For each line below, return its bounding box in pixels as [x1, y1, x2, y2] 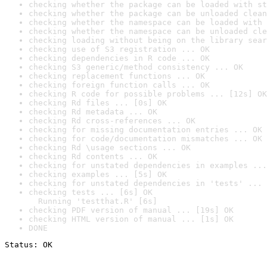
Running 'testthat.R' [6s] [29, 197, 157, 206]
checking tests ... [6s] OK [29, 188, 153, 197]
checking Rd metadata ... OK [29, 107, 157, 116]
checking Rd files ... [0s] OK [29, 98, 167, 107]
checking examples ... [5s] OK [29, 170, 167, 179]
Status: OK [5, 240, 52, 249]
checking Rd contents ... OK [29, 152, 157, 161]
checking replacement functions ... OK [29, 72, 205, 80]
